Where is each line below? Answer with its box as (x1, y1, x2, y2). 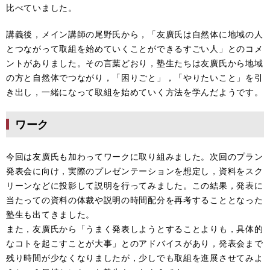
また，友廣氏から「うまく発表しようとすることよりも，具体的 (6, 222, 263, 234)
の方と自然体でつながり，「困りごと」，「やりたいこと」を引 (6, 71, 263, 83)
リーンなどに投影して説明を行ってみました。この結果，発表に (6, 179, 263, 191)
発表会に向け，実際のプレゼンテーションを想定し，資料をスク (6, 165, 263, 177)
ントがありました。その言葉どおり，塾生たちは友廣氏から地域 (6, 57, 263, 69)
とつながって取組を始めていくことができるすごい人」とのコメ (6, 42, 263, 54)
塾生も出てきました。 (6, 208, 95, 220)
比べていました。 (6, 1, 77, 13)
